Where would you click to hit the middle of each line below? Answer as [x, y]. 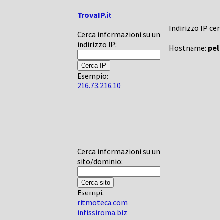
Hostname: [188, 48]
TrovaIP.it [94, 15]
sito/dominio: [100, 161]
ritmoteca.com [102, 202]
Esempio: [93, 76]
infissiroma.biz [102, 212]
